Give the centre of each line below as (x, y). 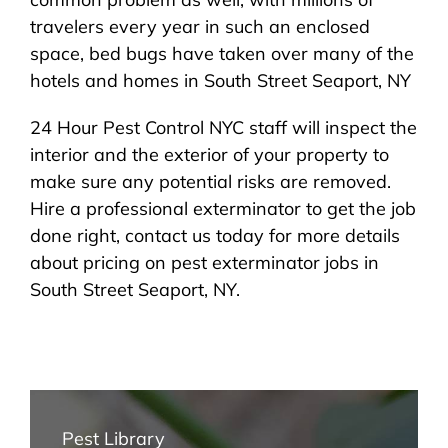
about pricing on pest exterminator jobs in (204, 262)
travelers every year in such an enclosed (199, 26)
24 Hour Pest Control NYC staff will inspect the (223, 127)
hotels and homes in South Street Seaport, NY (220, 80)
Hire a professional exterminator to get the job (222, 208)
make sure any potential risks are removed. (210, 181)
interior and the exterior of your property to (209, 154)
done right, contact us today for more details (214, 235)
